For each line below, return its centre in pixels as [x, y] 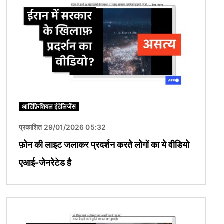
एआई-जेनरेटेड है [45, 163]
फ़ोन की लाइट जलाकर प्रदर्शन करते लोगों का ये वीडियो [104, 145]
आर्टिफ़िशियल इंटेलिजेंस [49, 107]
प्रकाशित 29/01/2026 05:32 [62, 127]
